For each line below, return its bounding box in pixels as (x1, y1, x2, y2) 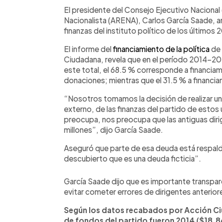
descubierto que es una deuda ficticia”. (64, 153, 201, 163)
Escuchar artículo (110, 3, 171, 13)
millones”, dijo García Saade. (64, 124, 163, 134)
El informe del (64, 44, 113, 54)
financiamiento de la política (113, 44, 210, 54)
